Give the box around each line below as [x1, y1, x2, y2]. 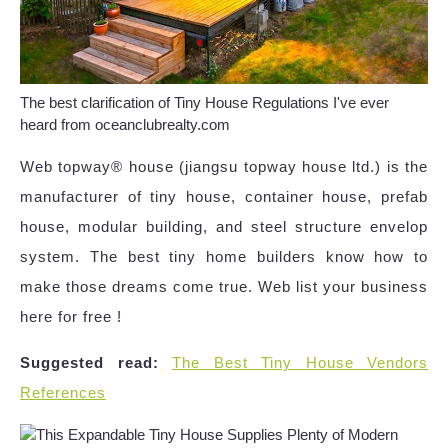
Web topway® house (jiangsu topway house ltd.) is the [20, 157, 428, 175]
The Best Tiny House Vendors [172, 353, 428, 371]
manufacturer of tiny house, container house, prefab [20, 187, 428, 205]
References [20, 383, 106, 401]
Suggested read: [20, 353, 159, 371]
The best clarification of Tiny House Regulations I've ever [20, 93, 389, 111]
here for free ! [20, 307, 122, 325]
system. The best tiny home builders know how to [20, 247, 428, 265]
